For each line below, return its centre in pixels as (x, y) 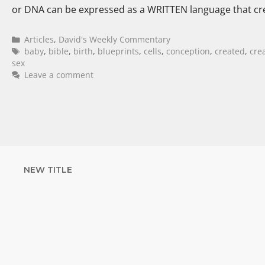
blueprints (119, 51)
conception (188, 51)
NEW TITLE (48, 169)
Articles (39, 39)
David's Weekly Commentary (115, 39)
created (230, 51)
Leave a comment (59, 75)
